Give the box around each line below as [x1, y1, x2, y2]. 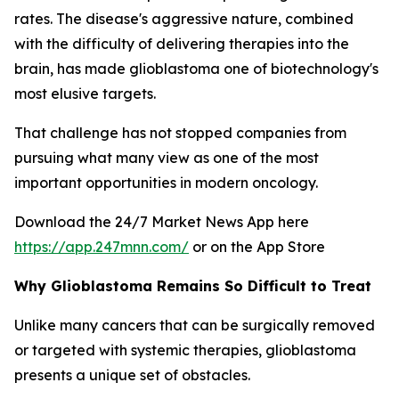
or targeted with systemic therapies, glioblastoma [14, 341, 356, 359]
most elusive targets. [14, 85, 156, 102]
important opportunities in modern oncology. [14, 174, 318, 191]
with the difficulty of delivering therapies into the [14, 35, 349, 53]
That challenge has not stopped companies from [14, 124, 346, 142]
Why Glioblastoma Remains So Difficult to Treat [14, 277, 371, 295]
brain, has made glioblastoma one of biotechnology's [14, 60, 379, 77]
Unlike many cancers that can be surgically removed [14, 316, 375, 334]
